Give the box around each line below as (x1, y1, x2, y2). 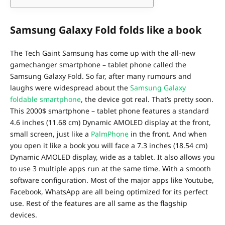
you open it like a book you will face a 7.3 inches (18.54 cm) (10, 141, 207, 151)
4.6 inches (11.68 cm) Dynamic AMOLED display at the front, (10, 118, 211, 128)
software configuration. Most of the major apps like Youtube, (10, 175, 214, 185)
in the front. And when (129, 129, 207, 139)
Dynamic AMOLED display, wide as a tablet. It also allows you (10, 152, 215, 162)
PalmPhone (91, 129, 129, 139)
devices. (10, 210, 37, 220)
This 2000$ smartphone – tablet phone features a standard (10, 106, 209, 116)
